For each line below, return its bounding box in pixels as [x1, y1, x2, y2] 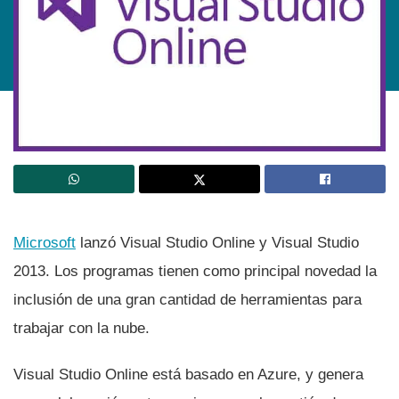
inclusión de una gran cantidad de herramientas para [13, 291, 362, 309]
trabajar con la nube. [13, 320, 150, 338]
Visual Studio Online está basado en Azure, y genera [13, 366, 363, 384]
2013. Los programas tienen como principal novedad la [13, 263, 377, 281]
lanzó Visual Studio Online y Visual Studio [76, 234, 359, 252]
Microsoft [13, 234, 76, 252]
